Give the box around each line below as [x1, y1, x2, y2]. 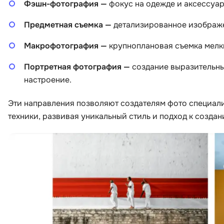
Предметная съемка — [24, 19, 113, 30]
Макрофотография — [24, 40, 109, 51]
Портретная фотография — [24, 61, 130, 72]
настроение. [24, 74, 71, 85]
